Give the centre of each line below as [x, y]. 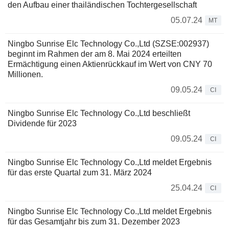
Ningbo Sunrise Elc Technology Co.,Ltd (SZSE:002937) [108, 44]
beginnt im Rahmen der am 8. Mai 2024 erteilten [95, 54]
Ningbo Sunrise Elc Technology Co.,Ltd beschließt [99, 113]
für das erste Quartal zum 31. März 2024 [80, 173]
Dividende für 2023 [42, 124]
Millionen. [25, 75]
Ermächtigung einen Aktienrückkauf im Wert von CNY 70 [110, 64]
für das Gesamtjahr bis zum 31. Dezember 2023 [94, 222]
